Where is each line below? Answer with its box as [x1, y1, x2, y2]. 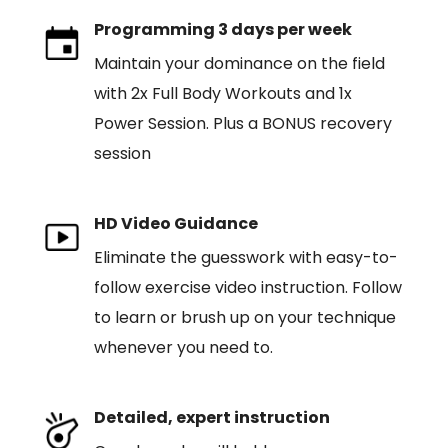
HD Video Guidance [93, 212, 258, 235]
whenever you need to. [93, 336, 273, 359]
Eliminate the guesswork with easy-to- [93, 246, 398, 269]
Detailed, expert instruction [93, 406, 330, 429]
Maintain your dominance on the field [93, 52, 385, 75]
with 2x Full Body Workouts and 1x [93, 82, 352, 105]
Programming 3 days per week [93, 18, 352, 41]
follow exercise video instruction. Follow [93, 276, 402, 299]
